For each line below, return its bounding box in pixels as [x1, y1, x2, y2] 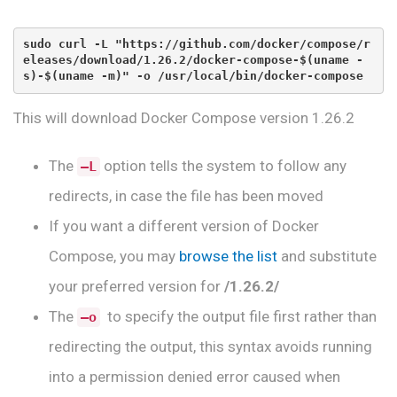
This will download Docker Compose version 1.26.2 [13, 108, 354, 127]
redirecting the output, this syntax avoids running [49, 337, 372, 355]
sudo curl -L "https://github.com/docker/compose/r [22, 37, 370, 51]
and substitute [277, 246, 377, 265]
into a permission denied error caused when [49, 367, 340, 385]
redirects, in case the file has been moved [49, 186, 323, 205]
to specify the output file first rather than [100, 307, 377, 325]
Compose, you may [49, 246, 179, 265]
